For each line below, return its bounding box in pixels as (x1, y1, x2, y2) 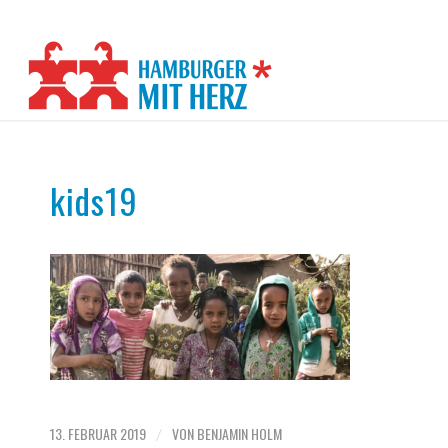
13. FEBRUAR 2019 (50, 423, 146, 445)
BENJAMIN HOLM (197, 423, 282, 445)
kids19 (50, 175, 138, 226)
